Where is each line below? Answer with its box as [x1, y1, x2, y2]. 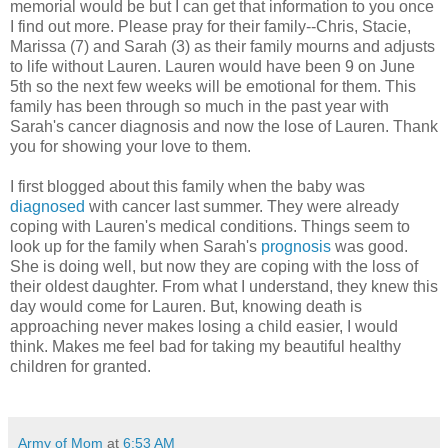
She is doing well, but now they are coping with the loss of [10, 257, 418, 275]
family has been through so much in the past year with [10, 97, 389, 115]
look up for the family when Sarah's [10, 237, 261, 255]
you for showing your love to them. [10, 137, 251, 155]
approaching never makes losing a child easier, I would [10, 317, 398, 335]
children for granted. [10, 357, 151, 375]
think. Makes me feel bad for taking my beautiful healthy [10, 337, 401, 355]
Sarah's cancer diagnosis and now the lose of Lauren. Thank [10, 117, 438, 135]
